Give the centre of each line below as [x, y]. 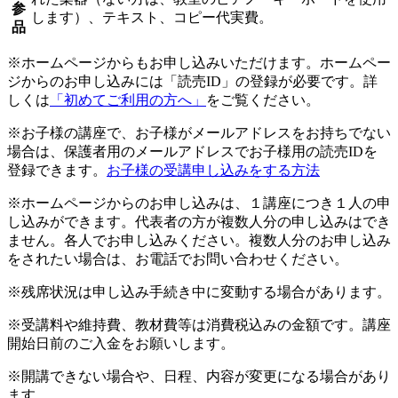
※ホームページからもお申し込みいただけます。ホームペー [199, 62]
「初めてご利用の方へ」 [128, 99]
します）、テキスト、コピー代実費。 [152, 17]
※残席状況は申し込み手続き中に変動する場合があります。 [199, 291]
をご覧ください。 [263, 99]
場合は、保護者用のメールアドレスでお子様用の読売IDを [192, 151]
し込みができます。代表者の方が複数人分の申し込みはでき [199, 221]
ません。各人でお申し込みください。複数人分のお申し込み [199, 240]
